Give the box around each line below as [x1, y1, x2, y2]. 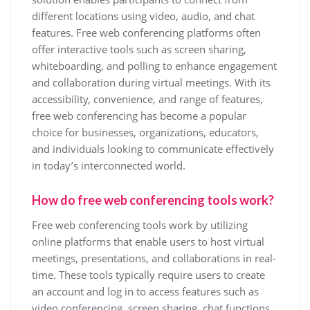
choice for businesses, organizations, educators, [32, 125, 259, 139]
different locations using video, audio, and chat [32, 9, 255, 23]
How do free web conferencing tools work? [32, 192, 274, 208]
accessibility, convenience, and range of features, [32, 92, 263, 106]
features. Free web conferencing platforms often [32, 26, 261, 39]
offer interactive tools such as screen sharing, [32, 42, 246, 56]
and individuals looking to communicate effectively [32, 142, 274, 156]
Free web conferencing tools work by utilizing [32, 218, 248, 232]
